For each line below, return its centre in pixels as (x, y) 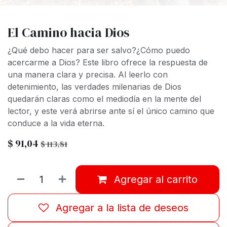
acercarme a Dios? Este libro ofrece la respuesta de (108, 63)
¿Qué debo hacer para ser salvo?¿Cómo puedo (99, 50)
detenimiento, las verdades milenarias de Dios (94, 87)
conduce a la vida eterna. (56, 123)
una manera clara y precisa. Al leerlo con (88, 75)
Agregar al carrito (156, 180)
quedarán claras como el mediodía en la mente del (104, 99)
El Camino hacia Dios (68, 33)
